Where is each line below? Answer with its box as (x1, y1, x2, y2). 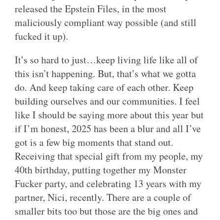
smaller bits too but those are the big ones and (15, 204, 198, 218)
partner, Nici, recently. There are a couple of (15, 191, 191, 204)
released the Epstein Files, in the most (15, 2, 166, 16)
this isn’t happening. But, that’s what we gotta (15, 67, 196, 81)
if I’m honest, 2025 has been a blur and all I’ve (15, 122, 201, 136)
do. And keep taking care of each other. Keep (15, 81, 193, 94)
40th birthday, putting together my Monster (15, 163, 187, 177)
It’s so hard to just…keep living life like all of (15, 53, 198, 67)
